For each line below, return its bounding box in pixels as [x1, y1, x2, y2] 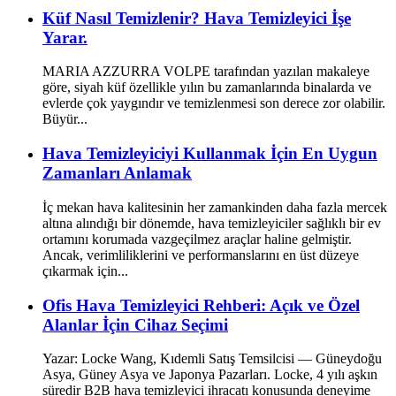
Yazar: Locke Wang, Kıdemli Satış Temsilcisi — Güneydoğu [42, 351, 382, 367]
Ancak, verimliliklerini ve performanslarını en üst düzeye [42, 247, 359, 263]
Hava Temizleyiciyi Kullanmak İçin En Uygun [42, 144, 377, 164]
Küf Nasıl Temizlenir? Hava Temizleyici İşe [42, 8, 351, 27]
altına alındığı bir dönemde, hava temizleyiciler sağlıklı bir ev [42, 215, 381, 231]
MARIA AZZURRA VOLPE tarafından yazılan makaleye [42, 64, 369, 80]
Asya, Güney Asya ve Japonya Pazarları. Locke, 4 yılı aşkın [42, 367, 377, 383]
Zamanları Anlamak [42, 164, 192, 183]
